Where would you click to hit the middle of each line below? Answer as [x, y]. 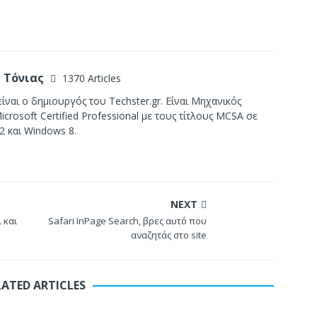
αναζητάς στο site [169, 235]
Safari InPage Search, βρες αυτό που [128, 221]
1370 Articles [92, 78]
